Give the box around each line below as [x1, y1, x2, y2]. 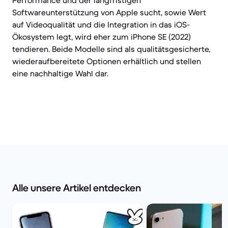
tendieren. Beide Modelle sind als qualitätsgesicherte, [12, 44, 210, 54]
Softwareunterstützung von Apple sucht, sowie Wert [12, 7, 206, 17]
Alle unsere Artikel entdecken [12, 182, 141, 194]
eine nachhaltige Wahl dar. [12, 68, 108, 78]
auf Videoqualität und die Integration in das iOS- [12, 19, 190, 30]
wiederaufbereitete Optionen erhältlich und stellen [12, 56, 201, 66]
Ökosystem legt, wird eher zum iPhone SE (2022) [12, 32, 191, 42]
